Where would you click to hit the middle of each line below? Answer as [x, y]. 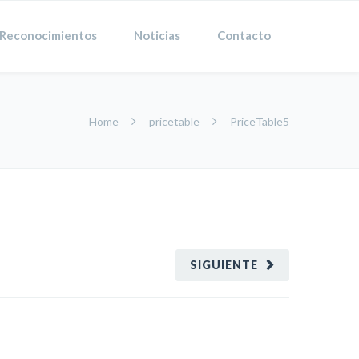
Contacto [244, 35]
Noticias [157, 35]
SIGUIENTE [224, 265]
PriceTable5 [260, 121]
